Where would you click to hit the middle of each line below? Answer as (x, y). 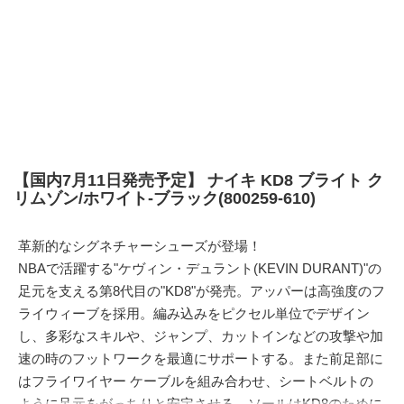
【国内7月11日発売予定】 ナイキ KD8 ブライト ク (198, 180)
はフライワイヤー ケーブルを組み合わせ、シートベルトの (196, 381)
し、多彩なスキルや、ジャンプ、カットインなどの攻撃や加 (201, 336)
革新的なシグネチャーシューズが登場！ (140, 246)
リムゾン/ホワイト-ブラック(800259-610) (165, 198)
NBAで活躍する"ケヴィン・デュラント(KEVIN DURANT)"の (200, 268)
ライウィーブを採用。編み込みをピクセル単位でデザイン (194, 313)
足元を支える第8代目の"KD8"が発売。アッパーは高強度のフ (202, 291)
